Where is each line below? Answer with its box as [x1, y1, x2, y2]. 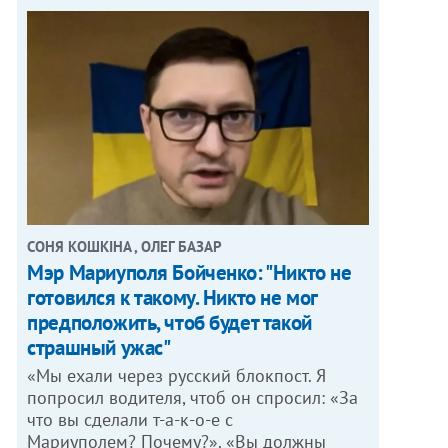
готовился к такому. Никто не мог [27, 283, 317, 311]
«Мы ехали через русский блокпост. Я [27, 363, 327, 387]
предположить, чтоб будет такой [27, 308, 312, 336]
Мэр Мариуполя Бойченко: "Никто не [27, 258, 352, 286]
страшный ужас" [27, 333, 171, 361]
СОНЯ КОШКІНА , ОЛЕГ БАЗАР [27, 236, 223, 256]
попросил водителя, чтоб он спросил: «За [27, 385, 359, 409]
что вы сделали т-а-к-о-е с [27, 407, 234, 431]
